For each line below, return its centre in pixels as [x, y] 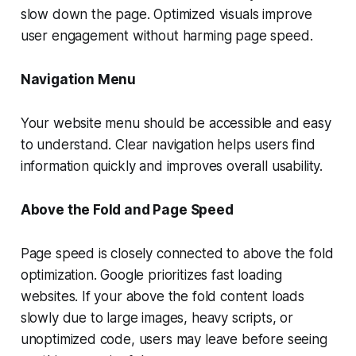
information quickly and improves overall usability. [172, 166]
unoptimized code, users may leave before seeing [174, 340]
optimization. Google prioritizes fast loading [151, 275]
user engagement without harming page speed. [166, 36]
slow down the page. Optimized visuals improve [166, 15]
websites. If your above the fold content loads [162, 297]
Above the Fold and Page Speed [127, 210]
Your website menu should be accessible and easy [176, 124]
